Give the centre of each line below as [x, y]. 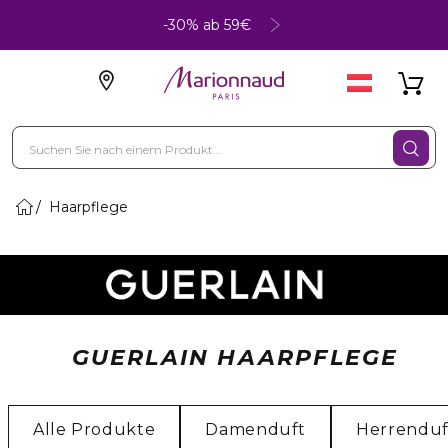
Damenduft [256, 429]
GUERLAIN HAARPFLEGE [235, 357]
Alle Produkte [94, 429]
